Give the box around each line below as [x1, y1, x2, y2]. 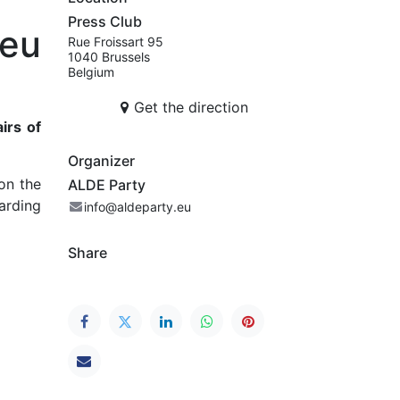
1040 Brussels [68, 49, 150, 64]
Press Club [68, 12, 142, 30]
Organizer [68, 152, 135, 171]
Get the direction [133, 98, 248, 117]
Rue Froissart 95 [68, 34, 163, 49]
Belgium [68, 64, 114, 79]
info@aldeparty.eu [84, 199, 191, 215]
